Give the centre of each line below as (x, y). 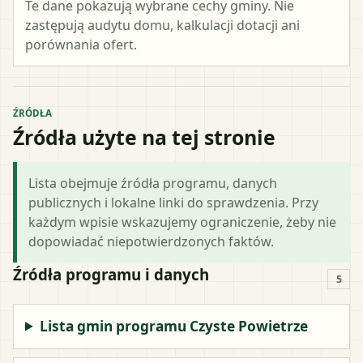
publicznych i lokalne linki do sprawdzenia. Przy (173, 202)
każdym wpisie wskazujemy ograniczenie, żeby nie (182, 222)
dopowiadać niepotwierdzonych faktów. (151, 241)
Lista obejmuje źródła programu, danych (153, 183)
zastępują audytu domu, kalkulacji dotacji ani (162, 25)
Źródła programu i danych (111, 274)
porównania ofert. (81, 44)
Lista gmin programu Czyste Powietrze (174, 326)
